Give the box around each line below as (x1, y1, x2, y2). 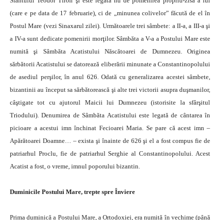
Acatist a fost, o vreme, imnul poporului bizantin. (10, 163, 140, 170)
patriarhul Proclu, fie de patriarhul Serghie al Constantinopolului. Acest (10, 150, 210, 157)
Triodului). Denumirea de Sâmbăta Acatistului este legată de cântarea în (10, 111, 210, 119)
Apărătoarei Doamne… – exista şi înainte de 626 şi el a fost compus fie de (10, 137, 210, 144)
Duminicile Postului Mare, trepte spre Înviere (10, 188, 135, 195)
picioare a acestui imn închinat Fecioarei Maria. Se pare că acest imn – (10, 124, 210, 132)
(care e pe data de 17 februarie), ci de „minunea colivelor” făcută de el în (10, 9, 210, 17)
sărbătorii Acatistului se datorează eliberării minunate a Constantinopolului (10, 60, 210, 68)
